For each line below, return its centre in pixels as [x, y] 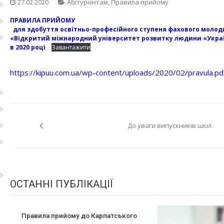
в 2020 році [28, 47]
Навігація [54, 113]
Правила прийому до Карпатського [79, 216]
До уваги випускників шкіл [169, 125]
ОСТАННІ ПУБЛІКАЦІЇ [61, 184]
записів [46, 134]
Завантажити [71, 47]
